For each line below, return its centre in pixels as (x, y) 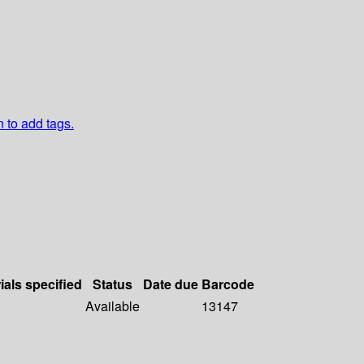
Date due (171, 284)
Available (113, 306)
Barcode (228, 284)
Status (113, 284)
